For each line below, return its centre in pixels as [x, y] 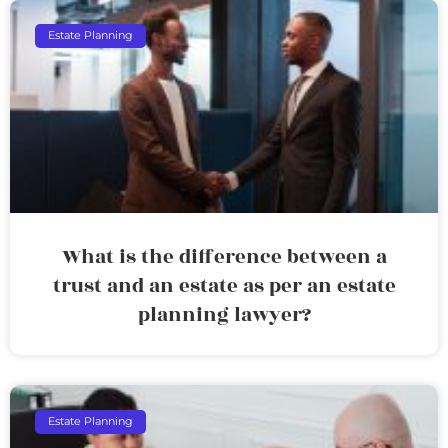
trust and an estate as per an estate [224, 285]
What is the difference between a [224, 256]
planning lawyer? [224, 314]
